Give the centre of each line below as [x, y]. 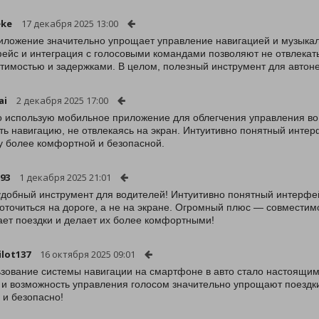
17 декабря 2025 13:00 [70, 23]
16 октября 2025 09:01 [88, 254]
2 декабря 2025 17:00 [62, 100]
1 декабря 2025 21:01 [65, 177]
